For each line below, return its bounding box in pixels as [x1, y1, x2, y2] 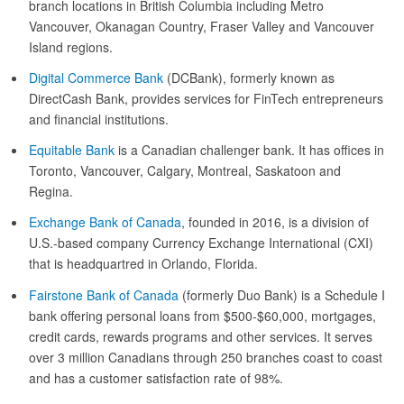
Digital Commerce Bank [29, 69, 163, 87]
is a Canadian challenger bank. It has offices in [115, 141, 384, 160]
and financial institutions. [29, 110, 169, 129]
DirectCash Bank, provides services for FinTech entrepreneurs [29, 89, 383, 108]
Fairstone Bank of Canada [29, 285, 179, 304]
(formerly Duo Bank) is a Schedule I [179, 285, 385, 304]
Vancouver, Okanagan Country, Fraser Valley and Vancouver [29, 16, 374, 35]
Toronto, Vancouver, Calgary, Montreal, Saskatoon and [29, 161, 341, 180]
